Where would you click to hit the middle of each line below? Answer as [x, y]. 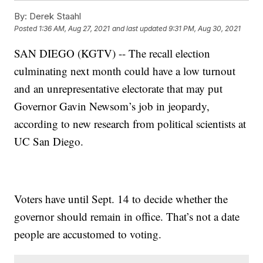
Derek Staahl [54, 16]
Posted [27, 29]
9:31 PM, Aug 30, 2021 [205, 29]
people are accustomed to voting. [88, 234]
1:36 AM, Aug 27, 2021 [75, 29]
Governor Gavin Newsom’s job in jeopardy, [112, 106]
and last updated [140, 29]
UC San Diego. [49, 141]
